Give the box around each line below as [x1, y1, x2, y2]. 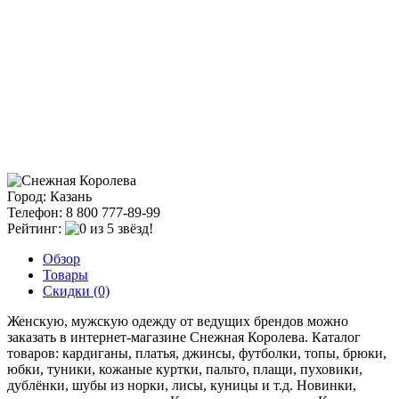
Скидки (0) [43, 282, 110, 298]
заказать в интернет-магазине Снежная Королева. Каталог [7, 329, 361, 345]
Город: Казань [7, 188, 92, 204]
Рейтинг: [7, 220, 65, 236]
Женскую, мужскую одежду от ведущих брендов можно [7, 313, 348, 329]
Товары [43, 266, 88, 282]
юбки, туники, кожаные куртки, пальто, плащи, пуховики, [7, 361, 362, 377]
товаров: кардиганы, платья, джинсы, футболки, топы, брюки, [7, 345, 387, 361]
